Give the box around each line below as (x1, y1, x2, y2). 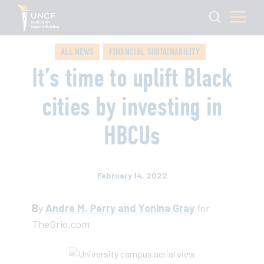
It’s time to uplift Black (32, 62, 232, 94)
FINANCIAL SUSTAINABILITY (109, 46, 200, 57)
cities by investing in (41, 91, 223, 123)
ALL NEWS (60, 46, 94, 57)
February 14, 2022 (97, 170, 167, 180)
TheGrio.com (32, 217, 90, 230)
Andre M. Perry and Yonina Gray (45, 202, 194, 214)
